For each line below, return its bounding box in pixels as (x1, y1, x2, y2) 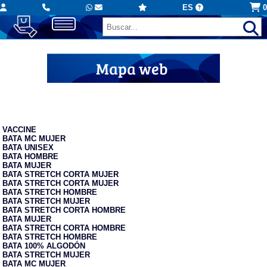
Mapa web (96, 58, 168, 79)
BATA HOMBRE (2, 151, 59, 161)
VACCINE (2, 125, 37, 134)
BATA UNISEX (2, 142, 54, 152)
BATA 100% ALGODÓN (2, 241, 86, 250)
